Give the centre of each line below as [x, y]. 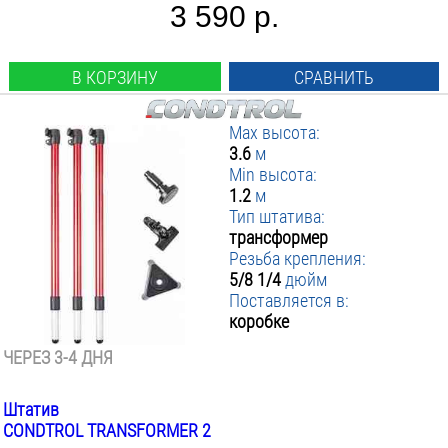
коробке [259, 321]
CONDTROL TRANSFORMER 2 [107, 430]
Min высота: [273, 174]
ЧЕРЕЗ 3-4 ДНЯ [58, 357]
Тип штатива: [277, 216]
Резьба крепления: [298, 258]
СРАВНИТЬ [334, 77]
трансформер [279, 237]
